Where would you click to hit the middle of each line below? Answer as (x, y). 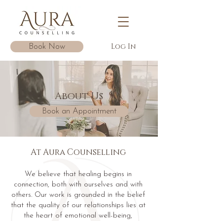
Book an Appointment (79, 111)
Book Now (47, 47)
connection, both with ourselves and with (78, 185)
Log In (123, 47)
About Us (79, 96)
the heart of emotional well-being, (78, 216)
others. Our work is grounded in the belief (78, 195)
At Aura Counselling (78, 152)
